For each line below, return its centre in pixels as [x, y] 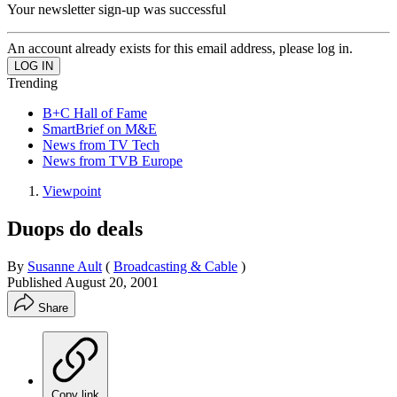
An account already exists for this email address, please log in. [180, 48]
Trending [32, 82]
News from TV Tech [101, 144]
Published [36, 282]
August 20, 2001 [112, 282]
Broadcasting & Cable [175, 266]
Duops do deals [75, 228]
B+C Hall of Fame [95, 113]
